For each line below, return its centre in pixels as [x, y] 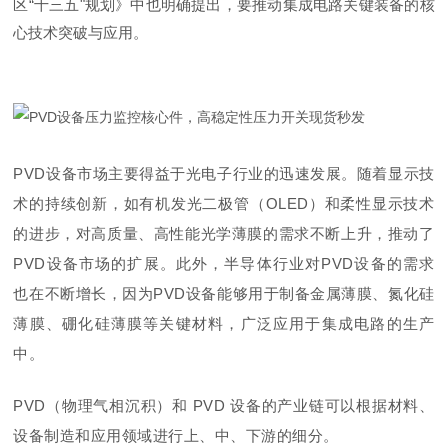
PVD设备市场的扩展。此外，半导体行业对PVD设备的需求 [224, 263]
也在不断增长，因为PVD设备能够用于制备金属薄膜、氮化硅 [224, 293]
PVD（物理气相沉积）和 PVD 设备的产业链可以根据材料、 [224, 405]
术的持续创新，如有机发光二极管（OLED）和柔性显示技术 [224, 203]
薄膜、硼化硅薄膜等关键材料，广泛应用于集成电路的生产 [224, 323]
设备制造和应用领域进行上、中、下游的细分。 [176, 435]
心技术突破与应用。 [81, 32]
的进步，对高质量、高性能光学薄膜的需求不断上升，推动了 [224, 233]
